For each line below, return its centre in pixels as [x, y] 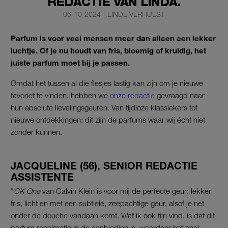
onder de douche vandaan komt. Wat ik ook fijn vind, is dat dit [113, 215]
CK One [27, 191]
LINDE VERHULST [136, 14]
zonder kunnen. [36, 132]
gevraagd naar [180, 95]
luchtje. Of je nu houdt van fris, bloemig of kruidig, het [108, 50]
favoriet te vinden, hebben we [60, 95]
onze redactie [132, 95]
